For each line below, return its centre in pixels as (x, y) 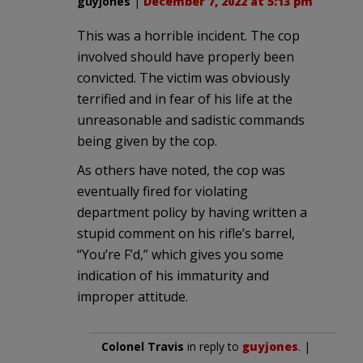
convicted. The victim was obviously (184, 77)
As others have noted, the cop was (181, 170)
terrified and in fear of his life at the (185, 98)
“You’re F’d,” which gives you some (180, 254)
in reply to (213, 346)
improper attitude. (132, 296)
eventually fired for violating (162, 191)
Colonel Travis (143, 346)
